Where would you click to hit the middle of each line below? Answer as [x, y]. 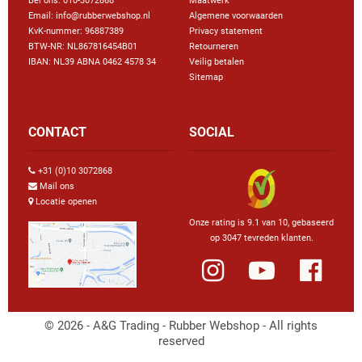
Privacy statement [226, 32]
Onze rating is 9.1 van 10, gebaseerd [261, 222]
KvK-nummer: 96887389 [76, 32]
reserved [181, 341]
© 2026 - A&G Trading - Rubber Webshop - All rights [181, 325]
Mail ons [57, 186]
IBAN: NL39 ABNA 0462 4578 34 [92, 62]
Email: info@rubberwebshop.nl [89, 16]
